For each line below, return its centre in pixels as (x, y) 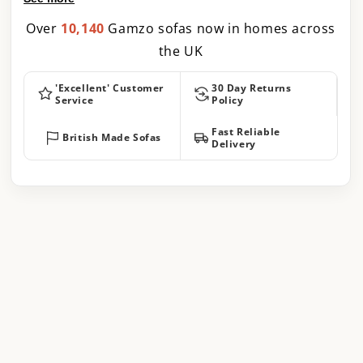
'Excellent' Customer (110, 88)
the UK (181, 51)
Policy (228, 100)
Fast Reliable (246, 131)
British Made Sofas (112, 138)
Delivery (234, 143)
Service (75, 100)
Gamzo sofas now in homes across (220, 28)
